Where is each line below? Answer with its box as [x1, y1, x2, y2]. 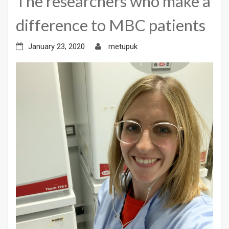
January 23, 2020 [28, 41, 85, 51]
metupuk [108, 41, 138, 51]
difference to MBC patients [16, 15, 205, 35]
